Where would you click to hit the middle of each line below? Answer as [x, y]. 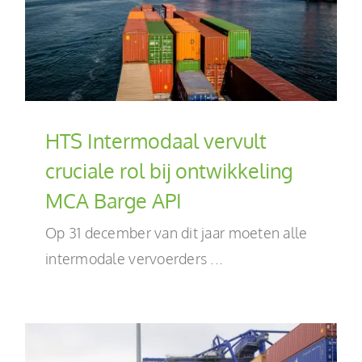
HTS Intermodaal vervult [156, 140]
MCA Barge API [114, 200]
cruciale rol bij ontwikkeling [169, 170]
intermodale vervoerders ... [135, 258]
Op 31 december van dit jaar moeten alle [177, 232]
